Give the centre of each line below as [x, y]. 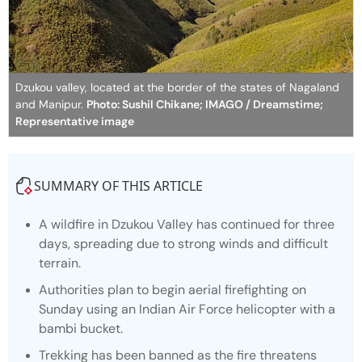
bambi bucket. [81, 329]
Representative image [75, 122]
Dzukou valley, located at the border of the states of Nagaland [177, 88]
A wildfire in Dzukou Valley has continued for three [187, 225]
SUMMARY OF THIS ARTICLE [118, 186]
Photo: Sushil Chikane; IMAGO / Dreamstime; [205, 105]
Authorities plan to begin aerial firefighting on [173, 290]
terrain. [60, 263]
